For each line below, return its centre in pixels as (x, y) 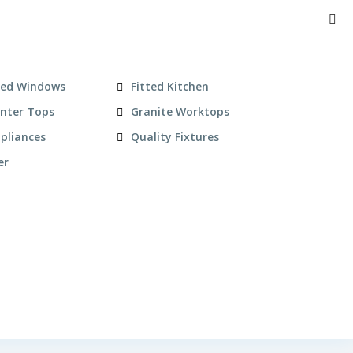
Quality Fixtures (175, 137)
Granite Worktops (180, 111)
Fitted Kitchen (169, 86)
